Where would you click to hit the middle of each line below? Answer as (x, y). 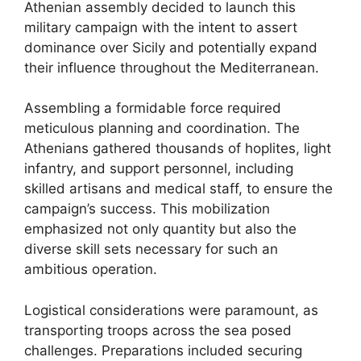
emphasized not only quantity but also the (160, 229)
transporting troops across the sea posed (158, 330)
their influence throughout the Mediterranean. (172, 67)
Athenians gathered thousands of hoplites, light (178, 148)
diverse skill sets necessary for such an (151, 249)
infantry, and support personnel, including (159, 168)
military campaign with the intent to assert (161, 27)
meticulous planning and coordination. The (162, 128)
